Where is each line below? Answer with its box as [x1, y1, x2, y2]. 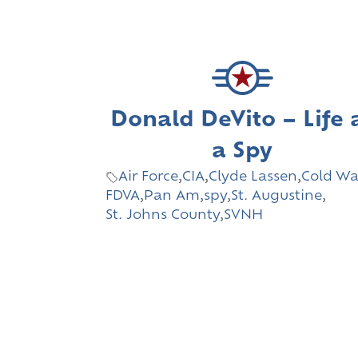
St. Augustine [231, 189, 322, 203]
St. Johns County [105, 209, 220, 222]
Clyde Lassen [209, 170, 297, 184]
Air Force [118, 170, 178, 184]
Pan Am [144, 189, 200, 203]
